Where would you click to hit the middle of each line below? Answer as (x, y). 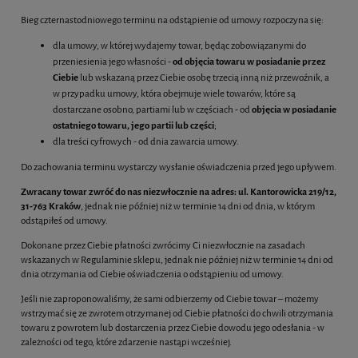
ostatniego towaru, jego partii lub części (133, 126)
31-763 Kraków (51, 207)
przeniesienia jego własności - (113, 62)
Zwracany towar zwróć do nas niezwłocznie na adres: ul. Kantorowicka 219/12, (179, 192)
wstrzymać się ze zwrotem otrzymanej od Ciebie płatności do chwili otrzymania (177, 314)
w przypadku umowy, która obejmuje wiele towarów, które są (174, 94)
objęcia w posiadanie (294, 110)
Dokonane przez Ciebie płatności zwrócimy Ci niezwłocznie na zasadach (163, 246)
